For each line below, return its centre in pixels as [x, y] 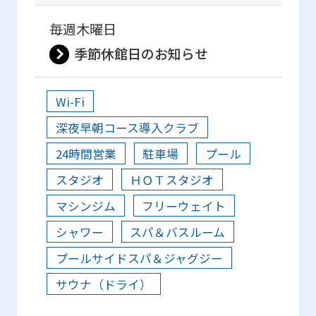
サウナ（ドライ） [103, 284]
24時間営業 [86, 153]
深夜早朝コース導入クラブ [127, 127]
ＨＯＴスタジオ [172, 180]
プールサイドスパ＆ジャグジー [139, 258]
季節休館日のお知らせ [141, 53]
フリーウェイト [184, 206]
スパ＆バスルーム [178, 232]
